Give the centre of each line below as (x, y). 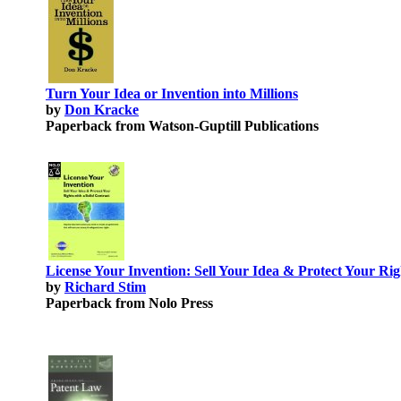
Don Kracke (102, 110)
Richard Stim (105, 287)
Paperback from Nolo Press (129, 303)
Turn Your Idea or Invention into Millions (172, 94)
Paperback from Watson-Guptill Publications (182, 126)
